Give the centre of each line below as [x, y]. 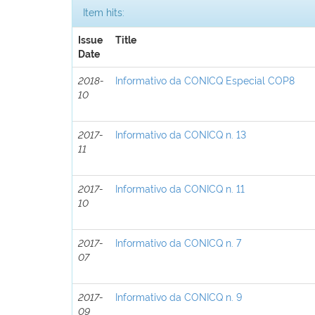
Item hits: [104, 11]
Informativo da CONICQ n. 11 [180, 188]
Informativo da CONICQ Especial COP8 [205, 79]
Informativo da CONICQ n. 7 [179, 242]
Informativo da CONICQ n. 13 [181, 134]
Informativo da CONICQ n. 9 [179, 296]
